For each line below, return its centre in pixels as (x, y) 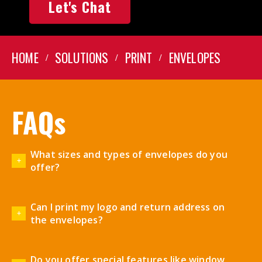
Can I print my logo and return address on (128, 207)
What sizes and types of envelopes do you (129, 154)
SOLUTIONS (82, 58)
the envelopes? (67, 220)
